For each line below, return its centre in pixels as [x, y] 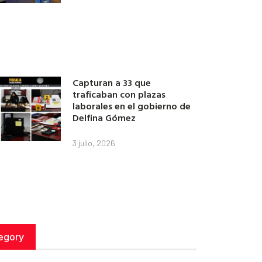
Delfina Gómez [104, 118]
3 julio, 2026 [94, 143]
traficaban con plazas [119, 94]
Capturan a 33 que [112, 83]
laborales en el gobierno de [132, 106]
